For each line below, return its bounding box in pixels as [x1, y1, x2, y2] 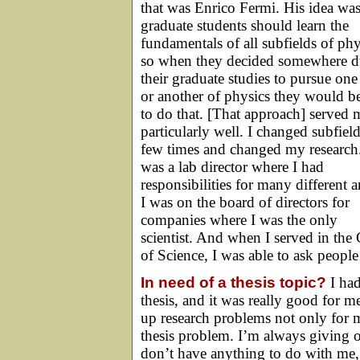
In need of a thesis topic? [141, 273, 326, 291]
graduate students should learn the [141, 16, 349, 34]
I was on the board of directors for [141, 193, 350, 211]
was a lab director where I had [141, 157, 324, 175]
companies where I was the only [141, 211, 337, 228]
